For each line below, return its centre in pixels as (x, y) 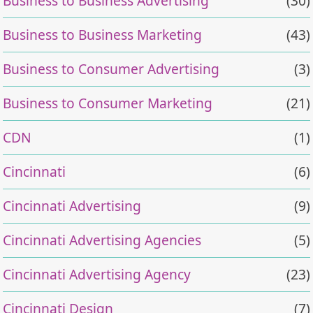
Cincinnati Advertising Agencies (102, 240)
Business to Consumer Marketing (108, 103)
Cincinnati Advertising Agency (97, 274)
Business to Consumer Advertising (111, 68)
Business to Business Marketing (103, 34)
